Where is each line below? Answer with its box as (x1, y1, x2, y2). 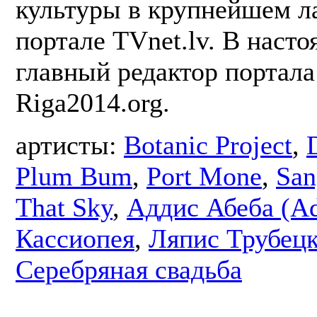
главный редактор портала (16, 57, 315, 87)
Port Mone (146, 161, 262, 192)
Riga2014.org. (16, 88, 170, 118)
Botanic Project (124, 130, 292, 161)
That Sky (16, 192, 113, 223)
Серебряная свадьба (16, 255, 242, 285)
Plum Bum (16, 161, 132, 192)
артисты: (16, 130, 124, 161)
